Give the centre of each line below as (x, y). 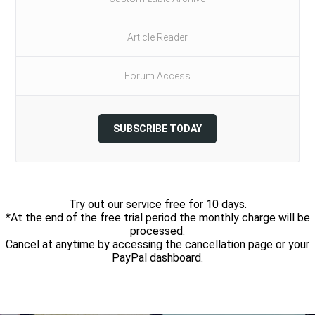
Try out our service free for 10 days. (157, 205)
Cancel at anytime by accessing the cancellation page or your (157, 245)
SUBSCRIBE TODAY (157, 129)
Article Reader (157, 38)
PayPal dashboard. (157, 258)
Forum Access (157, 76)
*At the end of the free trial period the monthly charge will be (157, 218)
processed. (157, 231)
